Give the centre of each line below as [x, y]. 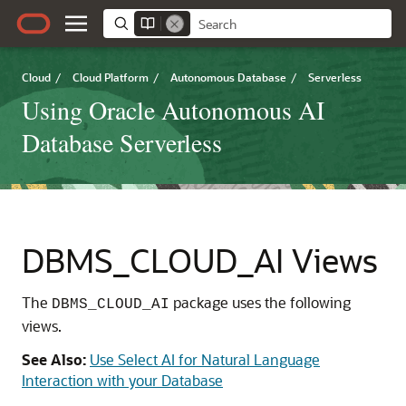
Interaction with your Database [122, 380]
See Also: [54, 359]
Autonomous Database [228, 77]
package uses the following [260, 302]
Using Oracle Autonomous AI [173, 110]
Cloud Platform [111, 77]
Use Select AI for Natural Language [205, 359]
